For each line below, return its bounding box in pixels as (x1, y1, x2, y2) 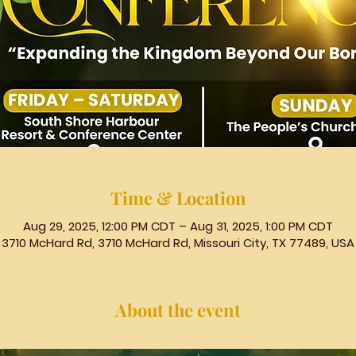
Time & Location (110, 185, 246, 210)
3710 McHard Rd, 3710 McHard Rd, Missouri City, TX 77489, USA (2, 234, 354, 251)
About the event (115, 297, 241, 322)
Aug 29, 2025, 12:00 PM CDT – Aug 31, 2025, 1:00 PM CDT (23, 217, 333, 234)
